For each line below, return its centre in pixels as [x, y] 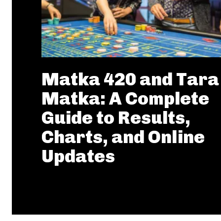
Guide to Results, [116, 118]
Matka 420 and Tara [130, 79]
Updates [78, 156]
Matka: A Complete [125, 98]
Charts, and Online [123, 137]
